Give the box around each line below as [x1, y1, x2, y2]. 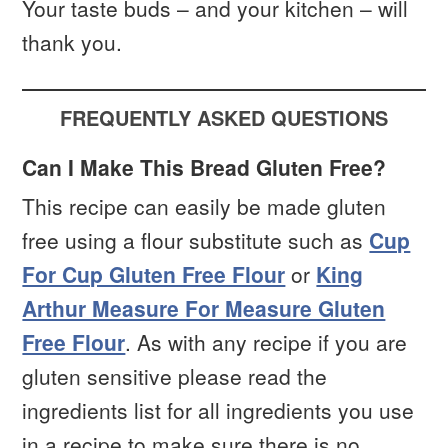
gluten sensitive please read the [22, 360, 328, 391]
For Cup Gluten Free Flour [22, 258, 286, 289]
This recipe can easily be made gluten [22, 190, 387, 221]
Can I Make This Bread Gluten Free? [22, 151, 387, 182]
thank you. [22, 27, 123, 58]
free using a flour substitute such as [22, 224, 370, 255]
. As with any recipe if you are [125, 326, 408, 357]
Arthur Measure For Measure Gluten [22, 292, 386, 323]
